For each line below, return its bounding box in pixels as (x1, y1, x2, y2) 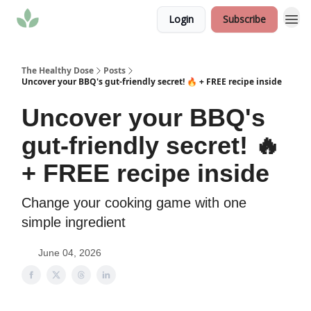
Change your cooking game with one (22, 195, 246, 210)
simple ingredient (22, 215, 126, 230)
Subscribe (223, 12, 266, 26)
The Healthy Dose (22, 65, 94, 76)
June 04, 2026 (38, 247, 101, 258)
